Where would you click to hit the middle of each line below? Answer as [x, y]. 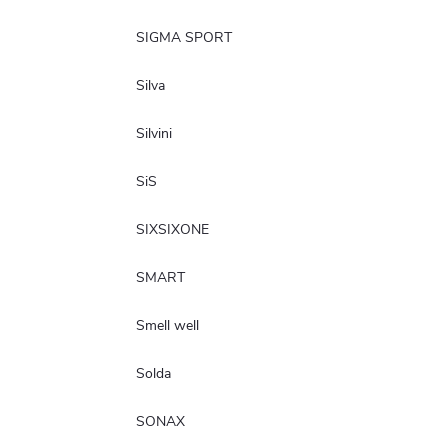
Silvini [154, 133]
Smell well [167, 325]
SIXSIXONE [172, 229]
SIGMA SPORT [184, 37]
